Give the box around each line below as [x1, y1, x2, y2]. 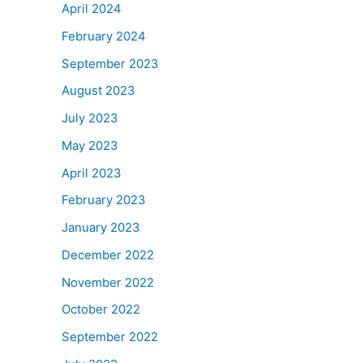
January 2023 [62, 220, 140, 235]
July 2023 [62, 110, 118, 126]
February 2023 [62, 192, 146, 208]
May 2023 [62, 137, 118, 153]
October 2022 [62, 301, 140, 318]
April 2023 [62, 164, 122, 181]
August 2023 [62, 83, 135, 99]
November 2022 [62, 274, 154, 290]
